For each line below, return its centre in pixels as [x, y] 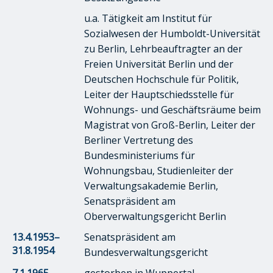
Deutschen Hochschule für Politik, [161, 79]
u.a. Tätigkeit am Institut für [148, 18]
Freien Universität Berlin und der [159, 64]
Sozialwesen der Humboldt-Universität [172, 33]
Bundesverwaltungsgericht [146, 252]
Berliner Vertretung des [139, 140]
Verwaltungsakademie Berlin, [151, 186]
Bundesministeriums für [140, 155]
